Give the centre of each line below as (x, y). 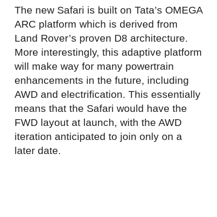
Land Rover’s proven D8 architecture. (101, 38)
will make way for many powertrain (94, 66)
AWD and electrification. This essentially (108, 94)
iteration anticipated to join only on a (98, 136)
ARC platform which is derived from (96, 24)
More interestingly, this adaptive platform (108, 52)
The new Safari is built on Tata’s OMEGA (108, 10)
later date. (38, 150)
